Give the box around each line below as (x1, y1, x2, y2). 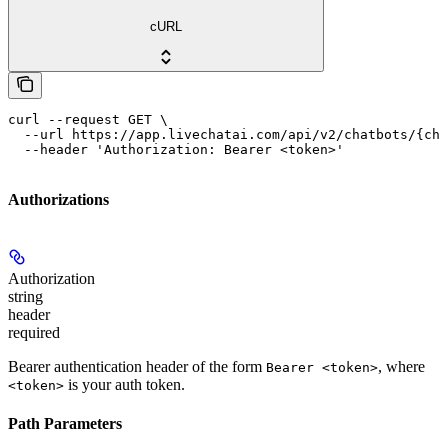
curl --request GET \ (8, 111, 168, 127)
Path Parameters (8, 415, 122, 433)
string (8, 288, 43, 306)
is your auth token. (64, 376, 185, 394)
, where (378, 358, 425, 376)
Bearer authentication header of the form (8, 358, 266, 376)
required (8, 324, 60, 342)
